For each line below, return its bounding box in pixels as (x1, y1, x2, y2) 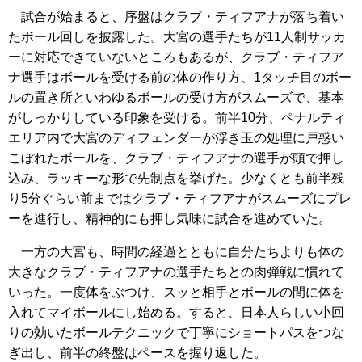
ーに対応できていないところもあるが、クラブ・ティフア (8, 50, 344, 65)
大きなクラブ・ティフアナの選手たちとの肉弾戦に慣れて (8, 265, 344, 280)
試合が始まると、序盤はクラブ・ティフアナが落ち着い (8, 10, 344, 24)
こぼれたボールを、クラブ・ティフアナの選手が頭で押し (8, 151, 344, 166)
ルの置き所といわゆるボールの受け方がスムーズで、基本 (8, 90, 344, 105)
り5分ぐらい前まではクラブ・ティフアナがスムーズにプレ (8, 192, 351, 206)
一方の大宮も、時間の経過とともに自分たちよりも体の (8, 245, 344, 259)
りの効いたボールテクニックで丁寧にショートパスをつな (8, 326, 344, 340)
